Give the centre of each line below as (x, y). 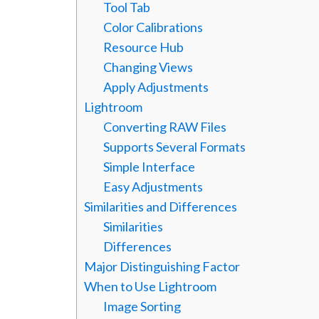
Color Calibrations (153, 27)
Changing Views (148, 67)
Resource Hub (144, 47)
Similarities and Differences (161, 207)
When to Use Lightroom (151, 287)
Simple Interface (150, 167)
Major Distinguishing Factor (162, 267)
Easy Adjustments (153, 187)
